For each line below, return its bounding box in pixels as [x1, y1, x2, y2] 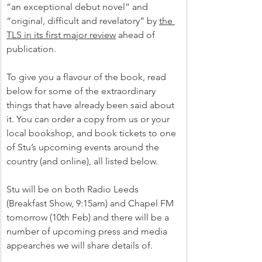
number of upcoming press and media [6, 226, 170, 237]
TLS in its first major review [6, 29, 116, 41]
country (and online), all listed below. [6, 156, 158, 167]
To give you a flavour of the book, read [6, 71, 168, 83]
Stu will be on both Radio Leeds [6, 184, 141, 195]
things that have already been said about [6, 99, 177, 111]
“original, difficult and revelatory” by [6, 15, 159, 27]
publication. [6, 43, 56, 55]
